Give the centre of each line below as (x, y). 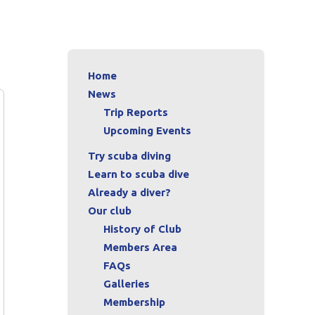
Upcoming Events (147, 130)
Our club (110, 210)
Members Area (140, 247)
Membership (134, 302)
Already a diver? (129, 192)
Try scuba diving (129, 155)
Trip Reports (136, 112)
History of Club (142, 229)
